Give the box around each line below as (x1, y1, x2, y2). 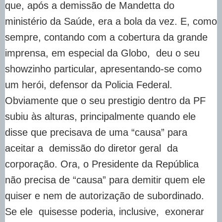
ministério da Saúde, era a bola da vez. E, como (5, 15, 217, 27)
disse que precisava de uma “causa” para (5, 126, 187, 138)
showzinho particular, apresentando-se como (5, 63, 202, 74)
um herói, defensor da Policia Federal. (5, 79, 172, 90)
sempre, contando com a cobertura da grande (5, 31, 208, 43)
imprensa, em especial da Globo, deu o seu (5, 47, 200, 58)
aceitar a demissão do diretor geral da (5, 142, 178, 154)
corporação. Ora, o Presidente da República (5, 158, 199, 169)
